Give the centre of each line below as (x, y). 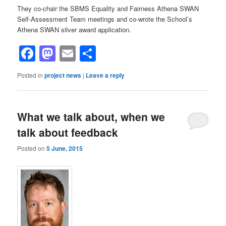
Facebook (71, 54)
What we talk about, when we (91, 117)
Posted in (30, 75)
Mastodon (92, 54)
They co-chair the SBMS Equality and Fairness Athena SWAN (108, 8)
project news (63, 75)
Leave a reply (105, 75)
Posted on (32, 148)
